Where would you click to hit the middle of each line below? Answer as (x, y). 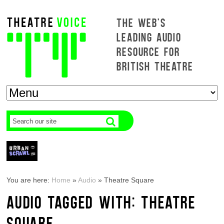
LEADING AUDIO (149, 37)
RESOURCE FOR (148, 51)
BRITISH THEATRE (155, 66)
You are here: (29, 180)
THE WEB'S (141, 22)
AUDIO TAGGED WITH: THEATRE (101, 201)
